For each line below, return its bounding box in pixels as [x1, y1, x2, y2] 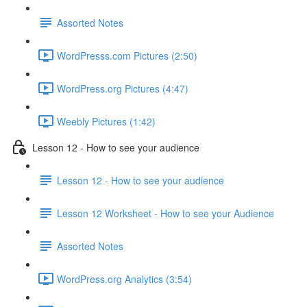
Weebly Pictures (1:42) [57, 114, 156, 128]
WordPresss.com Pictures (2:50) [57, 48, 197, 62]
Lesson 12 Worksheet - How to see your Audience [57, 206, 274, 220]
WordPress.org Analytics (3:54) [57, 271, 192, 286]
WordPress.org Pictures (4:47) [57, 81, 188, 95]
